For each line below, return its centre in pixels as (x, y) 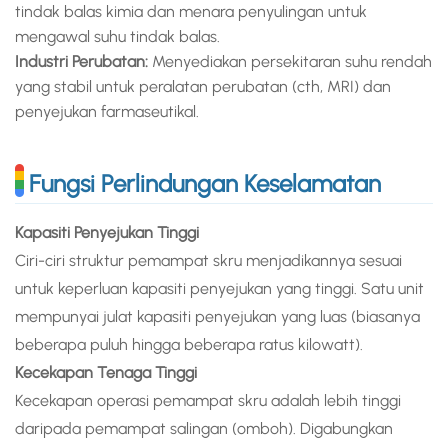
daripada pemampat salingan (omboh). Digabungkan (204, 429)
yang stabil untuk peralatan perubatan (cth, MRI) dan (203, 87)
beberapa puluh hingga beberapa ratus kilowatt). (189, 345)
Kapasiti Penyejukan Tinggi (107, 233)
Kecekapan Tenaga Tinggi (106, 373)
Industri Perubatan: (81, 62)
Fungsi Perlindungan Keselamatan (205, 184)
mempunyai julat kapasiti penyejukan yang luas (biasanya (217, 317)
